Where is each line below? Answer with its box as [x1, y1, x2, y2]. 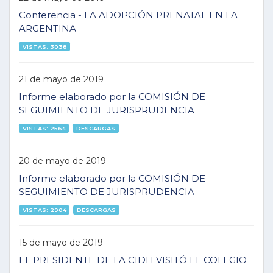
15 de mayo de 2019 [19, 236, 103, 248]
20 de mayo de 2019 [19, 155, 106, 166]
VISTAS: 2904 [22, 206, 66, 213]
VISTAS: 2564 [22, 124, 66, 132]
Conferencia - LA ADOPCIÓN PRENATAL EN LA [19, 9, 238, 21]
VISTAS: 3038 [22, 43, 67, 50]
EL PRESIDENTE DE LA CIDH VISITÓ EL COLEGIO [19, 254, 247, 266]
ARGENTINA [19, 23, 76, 34]
